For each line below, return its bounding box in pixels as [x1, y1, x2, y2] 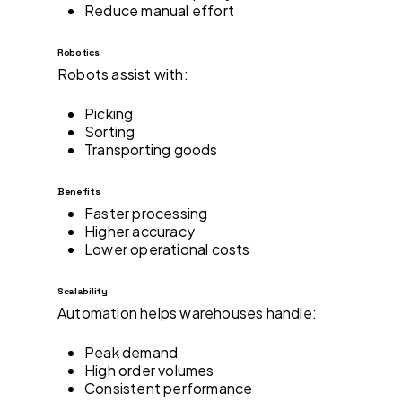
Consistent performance [84, 378, 253, 398]
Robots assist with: [57, 64, 188, 83]
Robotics [57, 46, 100, 58]
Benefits [57, 185, 100, 197]
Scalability [57, 284, 108, 297]
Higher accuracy [84, 221, 195, 240]
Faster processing [84, 203, 208, 223]
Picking [84, 103, 134, 123]
